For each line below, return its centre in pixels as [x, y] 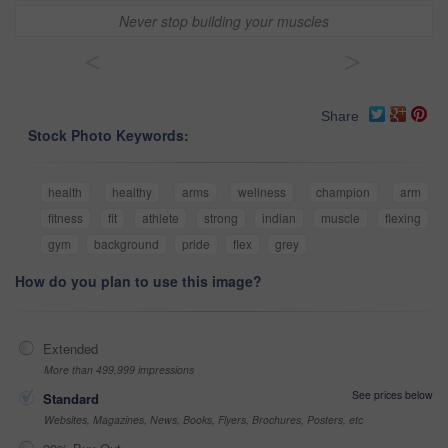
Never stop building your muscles [224, 21]
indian [279, 218]
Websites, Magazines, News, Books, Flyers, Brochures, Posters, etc [203, 420]
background [126, 244]
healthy [131, 192]
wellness [262, 192]
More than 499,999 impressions [119, 370]
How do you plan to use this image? [138, 281]
